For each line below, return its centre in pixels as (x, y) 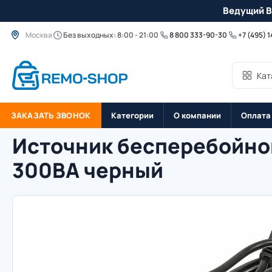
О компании (197, 115)
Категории (132, 115)
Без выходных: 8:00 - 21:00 (111, 35)
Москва (39, 35)
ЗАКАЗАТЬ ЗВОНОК (51, 115)
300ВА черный (88, 170)
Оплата (256, 115)
